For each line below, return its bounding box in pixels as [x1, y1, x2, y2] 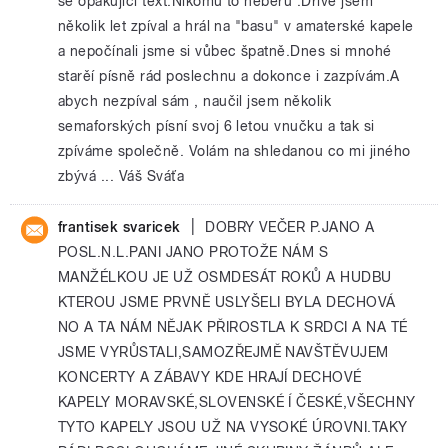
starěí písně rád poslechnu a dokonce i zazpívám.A [58, 67, 400, 85]
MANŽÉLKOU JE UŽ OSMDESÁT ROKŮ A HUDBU [58, 268, 392, 286]
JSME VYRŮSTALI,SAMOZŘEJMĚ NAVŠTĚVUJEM [58, 343, 389, 361]
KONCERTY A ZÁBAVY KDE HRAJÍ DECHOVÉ [58, 368, 362, 386]
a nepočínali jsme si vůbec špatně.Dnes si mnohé [58, 42, 392, 60]
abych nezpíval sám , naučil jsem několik [58, 92, 332, 110]
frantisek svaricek [58, 218, 181, 236]
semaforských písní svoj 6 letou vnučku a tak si [58, 117, 375, 135]
